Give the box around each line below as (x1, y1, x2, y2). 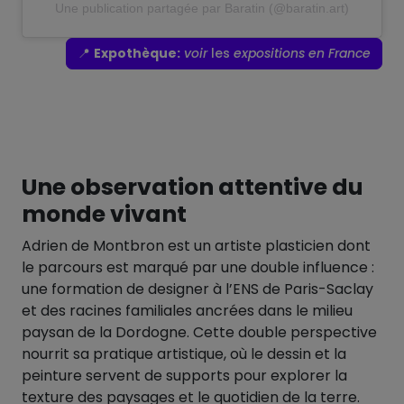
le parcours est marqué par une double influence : (22, 257, 374, 279)
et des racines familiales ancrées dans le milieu (22, 300, 353, 322)
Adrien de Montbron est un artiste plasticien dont (22, 235, 371, 257)
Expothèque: (94, 44, 180, 63)
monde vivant (22, 198, 187, 231)
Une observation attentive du (22, 171, 363, 204)
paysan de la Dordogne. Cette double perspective (22, 322, 377, 344)
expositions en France (234, 44, 371, 63)
